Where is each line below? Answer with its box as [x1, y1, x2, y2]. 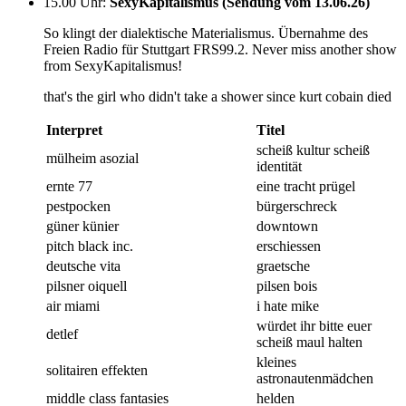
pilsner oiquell [46, 277, 127, 294]
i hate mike [256, 297, 319, 314]
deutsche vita [46, 257, 121, 274]
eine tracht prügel [256, 178, 355, 194]
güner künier [46, 217, 119, 234]
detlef [46, 325, 78, 342]
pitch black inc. [46, 237, 133, 254]
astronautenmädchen [256, 370, 373, 386]
